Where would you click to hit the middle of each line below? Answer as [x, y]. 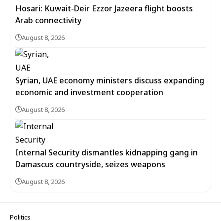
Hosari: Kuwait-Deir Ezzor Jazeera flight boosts [104, 8]
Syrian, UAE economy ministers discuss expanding [110, 80]
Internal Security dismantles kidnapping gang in [107, 152]
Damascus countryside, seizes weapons [90, 164]
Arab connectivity [48, 20]
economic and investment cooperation [89, 92]
